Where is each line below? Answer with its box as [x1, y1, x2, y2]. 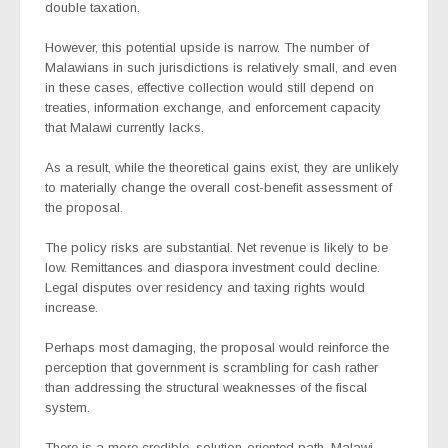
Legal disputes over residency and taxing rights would [45, 279, 365, 295]
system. [45, 399, 90, 415]
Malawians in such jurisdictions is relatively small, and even [45, 59, 397, 75]
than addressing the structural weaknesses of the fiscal [45, 379, 367, 395]
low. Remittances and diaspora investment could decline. [45, 259, 380, 275]
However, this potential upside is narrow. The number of [45, 39, 369, 55]
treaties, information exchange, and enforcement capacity [45, 99, 381, 115]
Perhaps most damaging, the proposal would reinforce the [45, 339, 389, 355]
